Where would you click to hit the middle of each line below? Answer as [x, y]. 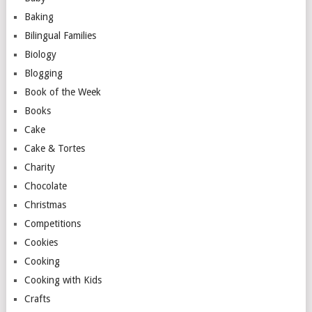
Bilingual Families [60, 36]
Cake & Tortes [54, 148]
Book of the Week [62, 92]
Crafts [37, 299]
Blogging [43, 73]
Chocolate [45, 186]
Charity [39, 167]
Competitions [52, 224]
